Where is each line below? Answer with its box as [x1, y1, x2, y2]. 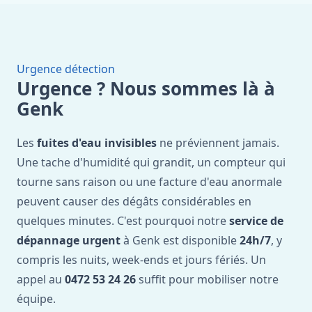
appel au [17, 272, 65, 287]
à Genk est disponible [120, 233, 240, 248]
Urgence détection [17, 61, 115, 77]
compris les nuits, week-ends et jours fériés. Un [17, 252, 266, 267]
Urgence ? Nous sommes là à [17, 76, 275, 101]
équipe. [17, 291, 56, 306]
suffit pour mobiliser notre [136, 272, 279, 287]
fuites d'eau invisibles [37, 135, 157, 150]
